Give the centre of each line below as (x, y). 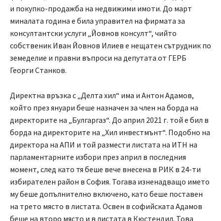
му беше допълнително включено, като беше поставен (106, 194)
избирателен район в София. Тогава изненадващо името (110, 182)
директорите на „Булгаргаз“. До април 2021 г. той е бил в (109, 120)
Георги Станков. (38, 70)
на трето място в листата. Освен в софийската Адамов (106, 206)
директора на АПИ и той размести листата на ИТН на (104, 145)
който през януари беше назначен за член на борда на (104, 108)
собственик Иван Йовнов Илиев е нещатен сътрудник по (110, 46)
